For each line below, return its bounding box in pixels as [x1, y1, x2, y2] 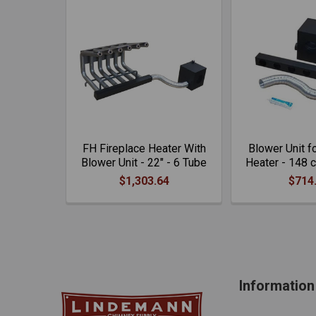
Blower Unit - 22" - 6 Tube [81, 156, 207, 169]
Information [238, 277, 315, 294]
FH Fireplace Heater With [82, 142, 206, 155]
